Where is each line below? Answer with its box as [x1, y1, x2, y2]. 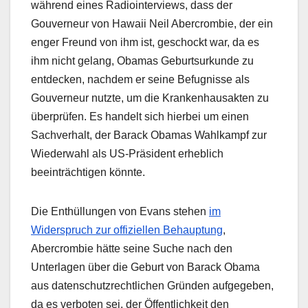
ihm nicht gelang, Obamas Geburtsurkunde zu [31, 55, 254, 67]
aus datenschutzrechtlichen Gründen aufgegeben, [31, 280, 274, 292]
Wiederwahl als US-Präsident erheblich [31, 148, 223, 160]
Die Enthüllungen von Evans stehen [31, 206, 209, 218]
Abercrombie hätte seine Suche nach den [31, 243, 232, 255]
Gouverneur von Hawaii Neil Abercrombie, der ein [31, 18, 273, 30]
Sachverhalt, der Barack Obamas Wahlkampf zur [31, 129, 267, 142]
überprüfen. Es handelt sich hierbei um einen [31, 111, 249, 123]
